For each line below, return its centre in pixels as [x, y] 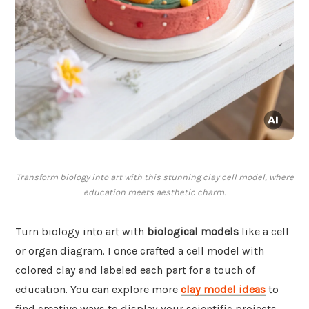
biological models [193, 232]
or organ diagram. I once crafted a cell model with [140, 251]
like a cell [264, 232]
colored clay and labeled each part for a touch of [135, 270]
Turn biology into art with [81, 232]
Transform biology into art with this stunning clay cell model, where [154, 177]
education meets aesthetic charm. [154, 192]
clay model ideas [223, 290]
